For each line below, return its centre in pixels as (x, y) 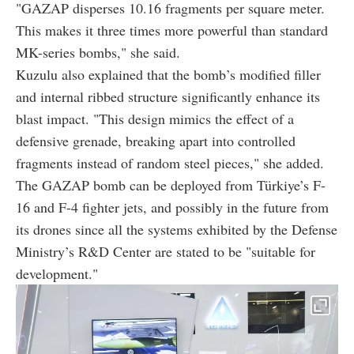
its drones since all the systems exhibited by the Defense (177, 229)
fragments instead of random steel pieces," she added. (170, 162)
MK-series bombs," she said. (98, 52)
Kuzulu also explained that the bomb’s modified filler (168, 74)
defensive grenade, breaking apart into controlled (156, 140)
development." (57, 273)
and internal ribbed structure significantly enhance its (168, 96)
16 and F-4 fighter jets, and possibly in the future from (172, 207)
